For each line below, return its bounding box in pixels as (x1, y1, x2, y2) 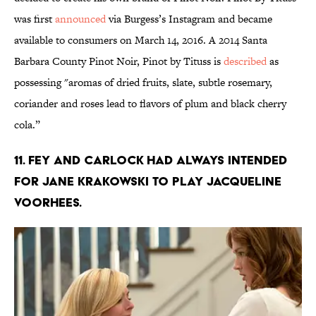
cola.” (14, 117, 40, 133)
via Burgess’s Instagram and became (106, 11, 272, 27)
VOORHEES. (14, 195, 82, 210)
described (224, 54, 267, 69)
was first (14, 11, 55, 27)
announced (55, 11, 106, 27)
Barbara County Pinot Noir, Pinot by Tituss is (14, 54, 224, 69)
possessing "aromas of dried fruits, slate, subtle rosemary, (14, 75, 272, 90)
